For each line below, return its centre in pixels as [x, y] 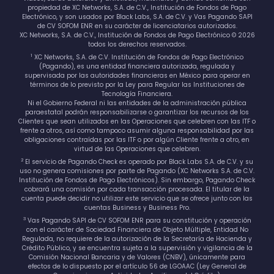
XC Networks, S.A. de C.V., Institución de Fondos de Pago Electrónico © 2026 [137, 35]
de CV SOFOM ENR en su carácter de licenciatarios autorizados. [137, 26]
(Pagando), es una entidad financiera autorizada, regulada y [137, 67]
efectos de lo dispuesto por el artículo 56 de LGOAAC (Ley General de [137, 267]
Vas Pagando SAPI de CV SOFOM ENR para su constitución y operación [138, 221]
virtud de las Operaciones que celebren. [137, 149]
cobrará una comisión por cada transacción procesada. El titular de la [137, 190]
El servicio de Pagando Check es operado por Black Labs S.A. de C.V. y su [138, 162]
